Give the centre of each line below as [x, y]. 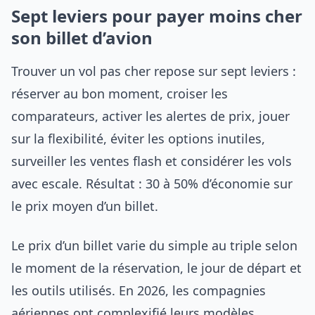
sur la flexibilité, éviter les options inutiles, [138, 139]
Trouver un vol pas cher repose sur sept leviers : [154, 71]
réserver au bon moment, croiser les [120, 94]
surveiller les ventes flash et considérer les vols [152, 161]
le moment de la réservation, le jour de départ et [156, 268]
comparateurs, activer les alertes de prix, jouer [150, 116]
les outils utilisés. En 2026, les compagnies [139, 290]
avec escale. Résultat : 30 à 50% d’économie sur [152, 184]
